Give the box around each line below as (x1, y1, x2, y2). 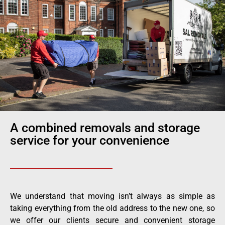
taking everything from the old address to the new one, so (10, 203, 215, 213)
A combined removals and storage (10, 121, 200, 136)
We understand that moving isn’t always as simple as (10, 191, 215, 201)
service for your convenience (10, 133, 169, 148)
